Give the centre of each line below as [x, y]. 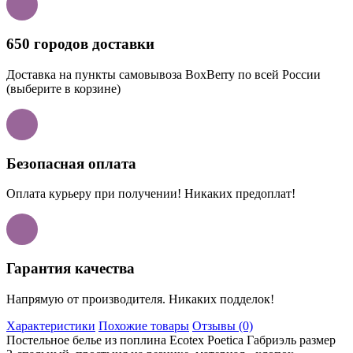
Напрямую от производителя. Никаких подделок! [140, 299]
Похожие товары [144, 325]
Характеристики [51, 325]
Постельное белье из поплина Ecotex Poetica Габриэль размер [171, 340]
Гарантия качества [71, 268]
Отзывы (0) [223, 325]
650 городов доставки [80, 44]
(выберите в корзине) [63, 88]
